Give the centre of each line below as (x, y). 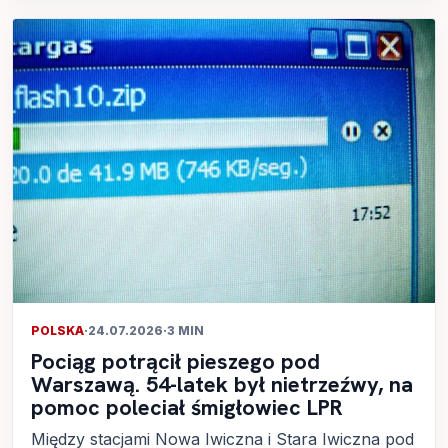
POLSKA (57, 330)
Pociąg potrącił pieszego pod (175, 361)
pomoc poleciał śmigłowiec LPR (187, 407)
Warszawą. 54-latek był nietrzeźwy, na (222, 384)
